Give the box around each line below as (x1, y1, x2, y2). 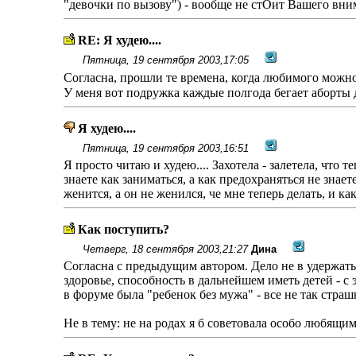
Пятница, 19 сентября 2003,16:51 (82, 142, 249, 154)
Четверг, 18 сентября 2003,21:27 (82, 243, 248, 255)
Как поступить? (77, 222, 169, 236)
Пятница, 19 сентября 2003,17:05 (82, 54, 249, 66)
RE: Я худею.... (77, 33, 161, 47)
